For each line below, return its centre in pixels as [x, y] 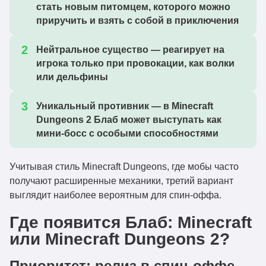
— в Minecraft [181, 106]
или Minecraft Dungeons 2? [120, 239]
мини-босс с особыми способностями [127, 133]
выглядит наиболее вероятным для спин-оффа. [115, 195]
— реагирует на [186, 50]
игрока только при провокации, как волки [135, 63]
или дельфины [72, 77]
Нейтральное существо [92, 50]
